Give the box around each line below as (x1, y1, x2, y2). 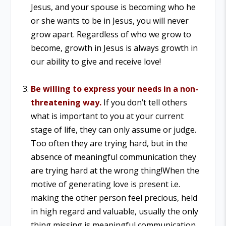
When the (162, 165, 199, 177)
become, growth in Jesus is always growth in (30, 42, 198, 54)
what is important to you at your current (30, 110, 184, 122)
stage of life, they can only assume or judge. (30, 124, 196, 136)
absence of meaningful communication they (30, 151, 196, 163)
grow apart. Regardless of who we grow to (30, 29, 191, 40)
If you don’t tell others (101, 97, 187, 108)
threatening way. (30, 97, 101, 108)
